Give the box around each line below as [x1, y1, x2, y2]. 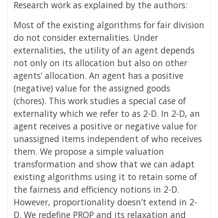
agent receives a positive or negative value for [14, 120, 197, 132]
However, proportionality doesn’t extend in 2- [14, 196, 197, 208]
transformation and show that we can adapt [14, 158, 195, 170]
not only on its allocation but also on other [14, 56, 187, 69]
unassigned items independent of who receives [14, 132, 202, 145]
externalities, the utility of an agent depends [14, 44, 195, 56]
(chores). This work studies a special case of [14, 94, 186, 107]
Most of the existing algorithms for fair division [14, 18, 204, 31]
